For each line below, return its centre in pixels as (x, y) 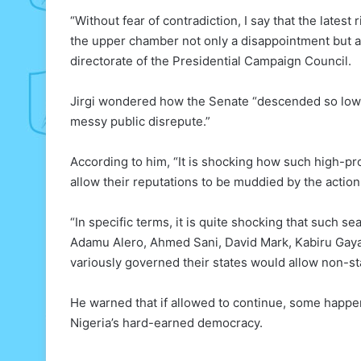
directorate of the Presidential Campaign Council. (211, 61)
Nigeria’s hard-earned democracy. (166, 323)
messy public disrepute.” (140, 122)
